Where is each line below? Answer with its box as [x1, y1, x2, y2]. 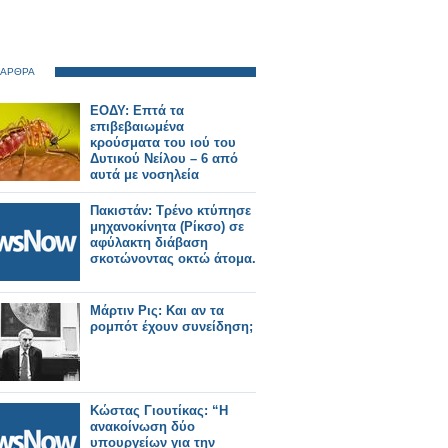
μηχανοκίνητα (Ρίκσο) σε [90, 219, 244, 234]
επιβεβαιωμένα [90, 119, 184, 134]
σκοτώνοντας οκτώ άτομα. [90, 251, 256, 266]
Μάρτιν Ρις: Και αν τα [90, 303, 224, 318]
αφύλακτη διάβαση [90, 235, 208, 250]
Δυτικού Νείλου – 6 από [90, 151, 238, 166]
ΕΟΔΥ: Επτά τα [90, 103, 184, 118]
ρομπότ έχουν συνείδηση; [90, 319, 253, 334]
